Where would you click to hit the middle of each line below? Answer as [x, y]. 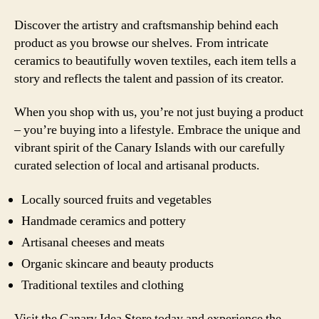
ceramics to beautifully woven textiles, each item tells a [155, 61]
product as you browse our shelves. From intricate [141, 43]
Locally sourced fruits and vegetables [116, 199]
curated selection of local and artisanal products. [137, 166]
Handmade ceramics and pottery [104, 221]
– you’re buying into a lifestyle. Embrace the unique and [157, 130]
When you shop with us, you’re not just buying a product [159, 112]
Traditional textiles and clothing [103, 285]
